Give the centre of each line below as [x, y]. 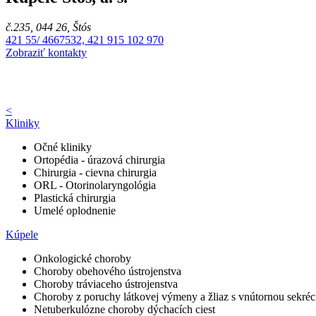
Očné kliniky [63, 147]
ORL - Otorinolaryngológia [95, 185]
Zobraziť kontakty [46, 53]
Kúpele [22, 235]
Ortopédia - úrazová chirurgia [99, 160]
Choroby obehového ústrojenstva [108, 271]
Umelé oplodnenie [75, 211]
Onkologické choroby [83, 259]
